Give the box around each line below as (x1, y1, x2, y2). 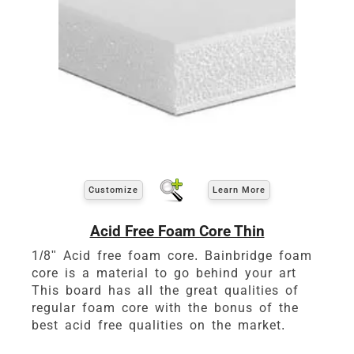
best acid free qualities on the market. (32, 317, 285, 333)
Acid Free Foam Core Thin (89, 221, 265, 240)
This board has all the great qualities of (32, 282, 299, 298)
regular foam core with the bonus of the (32, 299, 299, 315)
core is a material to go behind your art (32, 265, 296, 281)
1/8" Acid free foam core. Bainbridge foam (32, 247, 312, 263)
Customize (88, 185, 138, 196)
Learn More (213, 185, 265, 196)
